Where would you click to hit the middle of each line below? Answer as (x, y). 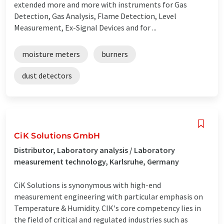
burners (115, 54)
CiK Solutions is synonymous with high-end (87, 185)
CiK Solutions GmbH (57, 135)
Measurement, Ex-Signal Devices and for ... (85, 27)
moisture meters (51, 54)
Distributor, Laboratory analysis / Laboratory (94, 150)
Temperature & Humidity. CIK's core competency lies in (107, 208)
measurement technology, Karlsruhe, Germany (96, 161)
